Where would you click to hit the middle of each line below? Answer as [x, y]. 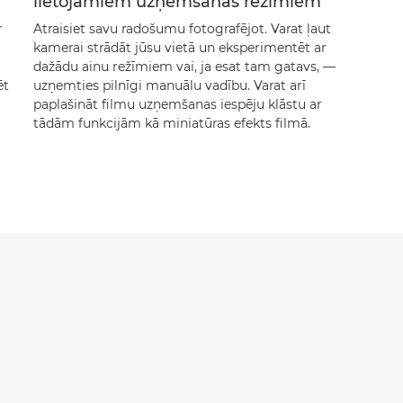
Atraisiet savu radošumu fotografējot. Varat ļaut [182, 29]
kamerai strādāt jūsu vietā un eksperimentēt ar [179, 48]
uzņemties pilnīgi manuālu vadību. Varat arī [169, 85]
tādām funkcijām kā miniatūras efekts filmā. [171, 123]
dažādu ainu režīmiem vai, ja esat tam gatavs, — [184, 67]
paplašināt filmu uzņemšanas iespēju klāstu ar [177, 104]
